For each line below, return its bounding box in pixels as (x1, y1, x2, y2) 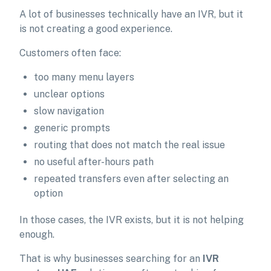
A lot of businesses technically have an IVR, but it (19, 8, 243, 20)
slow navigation (34, 105, 104, 117)
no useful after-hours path (34, 156, 154, 168)
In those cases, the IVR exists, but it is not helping (19, 214, 244, 226)
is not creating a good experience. (19, 23, 172, 34)
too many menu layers (34, 71, 134, 83)
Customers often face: (19, 47, 121, 59)
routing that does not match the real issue (34, 139, 225, 151)
